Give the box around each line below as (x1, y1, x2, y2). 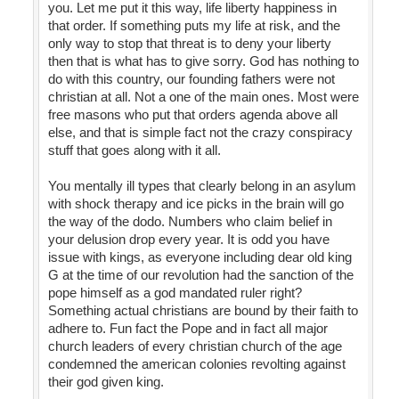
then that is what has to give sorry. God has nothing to (47, 53, 359, 69)
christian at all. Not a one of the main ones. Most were (47, 89, 359, 105)
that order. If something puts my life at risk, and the (47, 18, 340, 34)
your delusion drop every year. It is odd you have (47, 232, 330, 248)
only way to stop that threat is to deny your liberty (47, 36, 331, 52)
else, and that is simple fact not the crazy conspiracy (47, 125, 353, 141)
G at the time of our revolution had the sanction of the (47, 267, 354, 283)
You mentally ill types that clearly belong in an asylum (47, 178, 356, 194)
